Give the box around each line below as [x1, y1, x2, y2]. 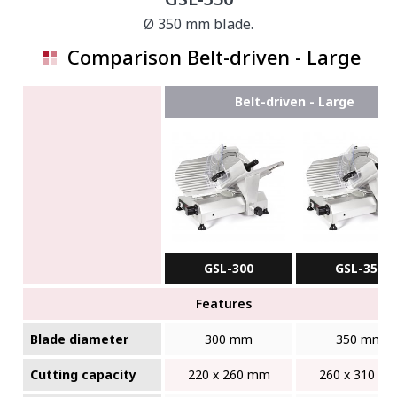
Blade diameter [30, 331, 129, 347]
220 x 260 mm [187, 366, 270, 383]
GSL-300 [204, 260, 254, 276]
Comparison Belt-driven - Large [67, 43, 361, 70]
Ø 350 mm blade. [144, 14, 253, 34]
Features [195, 295, 252, 312]
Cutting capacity [30, 366, 137, 383]
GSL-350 [335, 260, 385, 276]
